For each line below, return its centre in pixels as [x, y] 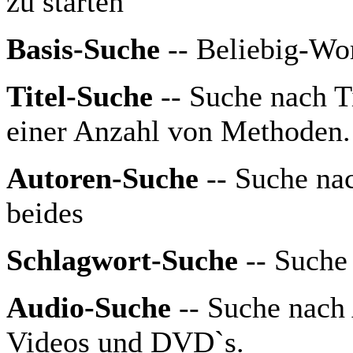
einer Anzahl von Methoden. [178, 131]
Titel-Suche [80, 97]
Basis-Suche [83, 49]
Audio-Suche [89, 308]
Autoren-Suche [102, 178]
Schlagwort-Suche [122, 260]
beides [45, 213]
